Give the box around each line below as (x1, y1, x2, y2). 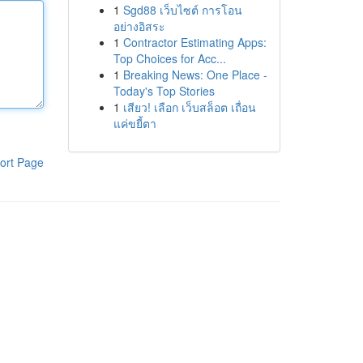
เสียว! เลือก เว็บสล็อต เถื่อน (122, 99, 256, 115)
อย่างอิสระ (113, 18, 165, 34)
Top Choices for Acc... (113, 50, 226, 66)
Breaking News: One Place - (122, 66, 267, 83)
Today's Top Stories (113, 83, 215, 99)
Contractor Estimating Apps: (122, 34, 267, 50)
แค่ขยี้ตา (113, 115, 156, 131)
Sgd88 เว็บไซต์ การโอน (122, 2, 242, 18)
